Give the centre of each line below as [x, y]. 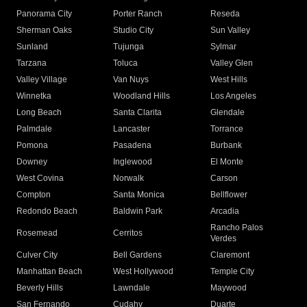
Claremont [230, 255]
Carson [224, 179]
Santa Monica [139, 195]
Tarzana [32, 63]
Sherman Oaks [44, 30]
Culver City [37, 255]
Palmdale [34, 129]
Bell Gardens [138, 255]
